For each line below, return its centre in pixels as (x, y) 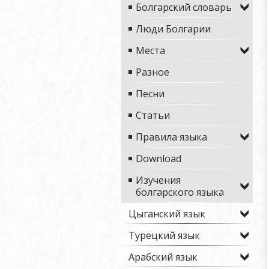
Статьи (153, 115)
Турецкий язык (164, 235)
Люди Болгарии (173, 29)
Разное (153, 72)
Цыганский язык (167, 214)
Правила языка (171, 137)
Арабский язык (163, 257)
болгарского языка (180, 192)
